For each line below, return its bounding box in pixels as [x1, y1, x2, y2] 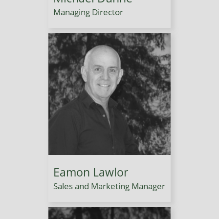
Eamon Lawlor [53, 164, 128, 180]
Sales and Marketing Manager [53, 180, 165, 192]
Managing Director [53, 6, 123, 18]
